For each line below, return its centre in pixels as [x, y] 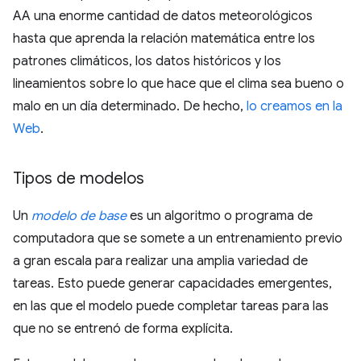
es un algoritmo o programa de [220, 216]
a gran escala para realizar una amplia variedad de [160, 261]
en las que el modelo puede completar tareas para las [171, 306]
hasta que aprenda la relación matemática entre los [164, 39]
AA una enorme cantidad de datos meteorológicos [163, 16]
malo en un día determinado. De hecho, [130, 106]
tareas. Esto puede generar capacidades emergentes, [172, 284]
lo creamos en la [295, 106]
